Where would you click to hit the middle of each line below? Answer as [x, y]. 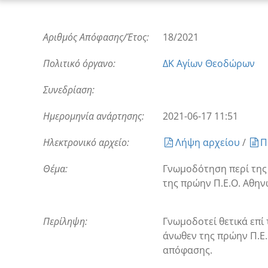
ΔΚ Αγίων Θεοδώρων [209, 63]
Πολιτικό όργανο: [79, 63]
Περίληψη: [65, 221]
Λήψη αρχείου [208, 142]
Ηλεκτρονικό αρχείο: [86, 142]
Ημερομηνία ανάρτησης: [94, 116]
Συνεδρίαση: [69, 90]
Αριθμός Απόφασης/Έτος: [96, 37]
